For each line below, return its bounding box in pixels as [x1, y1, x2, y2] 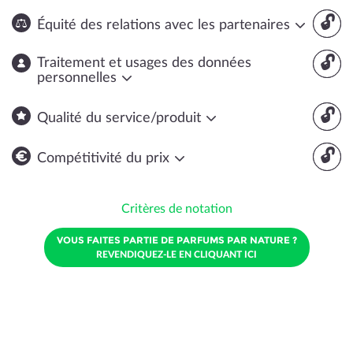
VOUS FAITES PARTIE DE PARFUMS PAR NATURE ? [56, 234, 297, 246]
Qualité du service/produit [37, 111, 205, 125]
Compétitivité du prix [37, 151, 173, 165]
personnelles [37, 71, 121, 85]
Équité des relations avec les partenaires [37, 18, 294, 32]
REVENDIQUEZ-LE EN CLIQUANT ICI [96, 250, 257, 259]
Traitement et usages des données [37, 56, 251, 70]
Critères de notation [121, 203, 232, 215]
